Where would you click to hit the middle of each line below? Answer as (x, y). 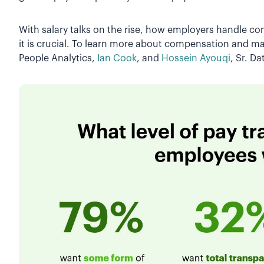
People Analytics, (58, 58)
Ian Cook (117, 58)
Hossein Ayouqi (196, 58)
